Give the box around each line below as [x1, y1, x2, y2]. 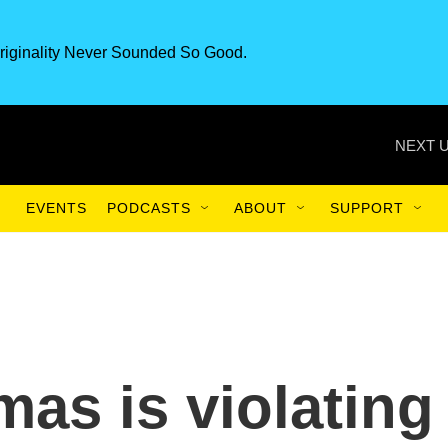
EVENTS [26, 200, 87, 216]
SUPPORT [330, 200, 404, 216]
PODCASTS [107, 200, 191, 216]
